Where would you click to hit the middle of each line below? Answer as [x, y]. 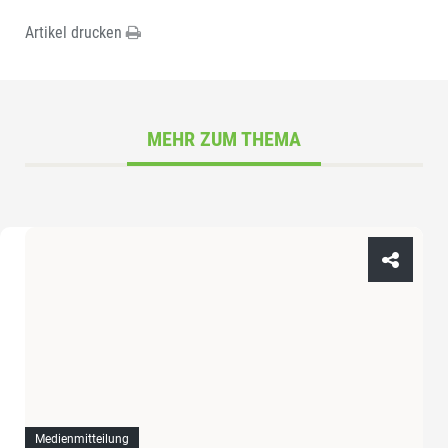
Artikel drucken [75, 33]
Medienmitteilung [82, 438]
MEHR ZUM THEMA [224, 139]
